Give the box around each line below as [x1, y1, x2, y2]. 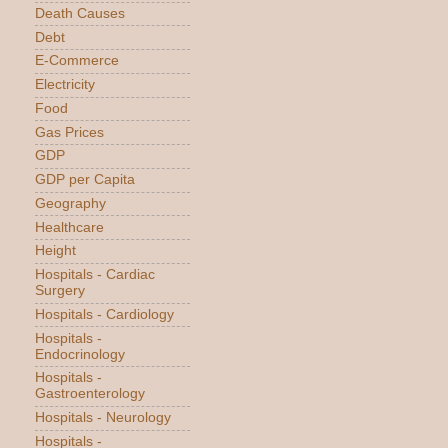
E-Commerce [35, 53, 119, 69]
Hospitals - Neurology [35, 410, 171, 426]
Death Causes [35, 5, 125, 21]
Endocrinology [35, 346, 125, 362]
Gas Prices [35, 124, 104, 140]
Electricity [35, 77, 95, 93]
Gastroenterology [35, 386, 145, 402]
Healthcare [35, 219, 104, 235]
